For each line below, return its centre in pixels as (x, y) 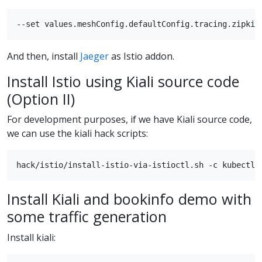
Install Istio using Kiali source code (123, 82)
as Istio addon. (142, 56)
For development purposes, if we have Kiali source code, (130, 120)
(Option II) (41, 99)
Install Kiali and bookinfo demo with (129, 199)
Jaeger (94, 56)
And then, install (44, 56)
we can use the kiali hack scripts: (77, 134)
